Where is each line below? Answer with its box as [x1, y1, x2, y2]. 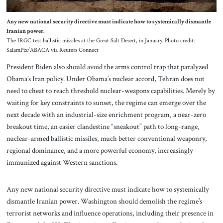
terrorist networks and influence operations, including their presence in [6, 208, 214, 218]
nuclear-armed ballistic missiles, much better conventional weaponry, [6, 133, 207, 144]
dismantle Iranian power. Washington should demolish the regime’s [6, 196, 202, 206]
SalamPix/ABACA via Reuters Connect [6, 46, 99, 54]
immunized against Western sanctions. [6, 157, 119, 168]
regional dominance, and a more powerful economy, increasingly [6, 145, 193, 156]
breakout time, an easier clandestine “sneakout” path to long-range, [6, 121, 200, 132]
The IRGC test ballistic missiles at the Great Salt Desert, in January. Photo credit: [6, 37, 195, 45]
